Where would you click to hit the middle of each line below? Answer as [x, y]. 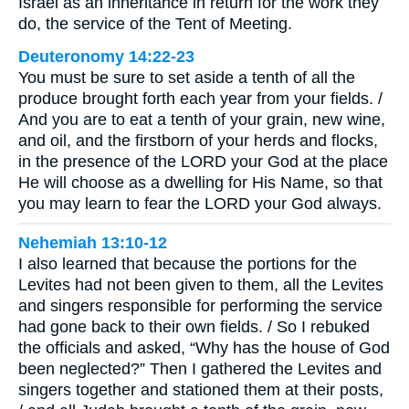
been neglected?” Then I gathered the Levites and [200, 368]
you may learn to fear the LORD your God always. [200, 204]
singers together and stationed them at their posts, [201, 389]
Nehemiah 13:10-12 [93, 242]
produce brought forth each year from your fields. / [200, 99]
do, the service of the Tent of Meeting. [155, 24]
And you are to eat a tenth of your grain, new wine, [202, 120]
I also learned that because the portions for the [188, 263]
